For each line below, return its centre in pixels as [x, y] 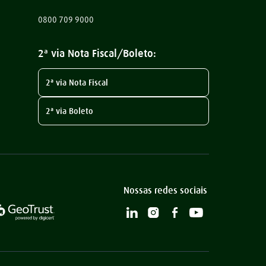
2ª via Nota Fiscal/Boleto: [97, 53]
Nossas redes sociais [165, 190]
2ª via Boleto [70, 111]
